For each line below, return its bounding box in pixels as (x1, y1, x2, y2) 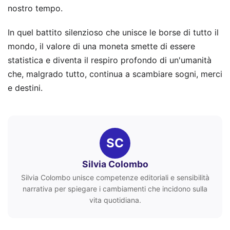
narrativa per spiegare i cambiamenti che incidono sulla (23, 184, 207, 193)
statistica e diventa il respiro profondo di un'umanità (8, 55, 212, 66)
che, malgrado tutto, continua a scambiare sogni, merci (8, 69, 222, 80)
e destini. (8, 83, 43, 93)
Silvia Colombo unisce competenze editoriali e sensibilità (21, 172, 209, 182)
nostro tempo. (8, 3, 63, 14)
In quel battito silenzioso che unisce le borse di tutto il (8, 27, 219, 38)
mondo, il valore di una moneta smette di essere (8, 41, 195, 52)
